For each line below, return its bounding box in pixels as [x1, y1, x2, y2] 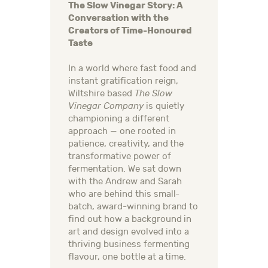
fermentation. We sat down [68, 164, 181, 175]
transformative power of [68, 151, 171, 162]
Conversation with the [68, 13, 169, 24]
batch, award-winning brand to [68, 202, 199, 212]
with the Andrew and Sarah [68, 176, 182, 187]
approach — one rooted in [68, 126, 176, 137]
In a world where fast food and [68, 63, 197, 74]
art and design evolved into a [68, 227, 190, 237]
